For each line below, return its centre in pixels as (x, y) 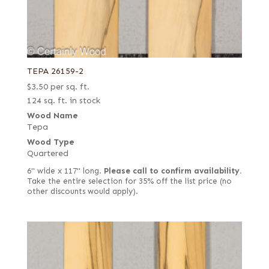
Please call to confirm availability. (173, 171)
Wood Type (50, 142)
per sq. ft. (70, 86)
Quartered (47, 153)
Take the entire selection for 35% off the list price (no (129, 181)
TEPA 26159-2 (55, 71)
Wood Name (52, 115)
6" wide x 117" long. (65, 171)
